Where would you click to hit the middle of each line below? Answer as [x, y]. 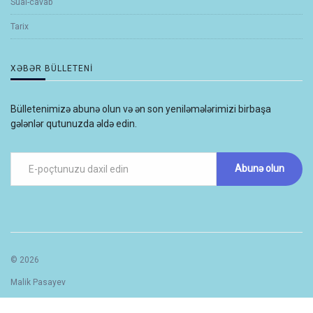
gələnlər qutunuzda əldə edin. [74, 123]
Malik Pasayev [38, 283]
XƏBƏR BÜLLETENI [52, 68]
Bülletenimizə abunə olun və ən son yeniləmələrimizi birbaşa [141, 109]
